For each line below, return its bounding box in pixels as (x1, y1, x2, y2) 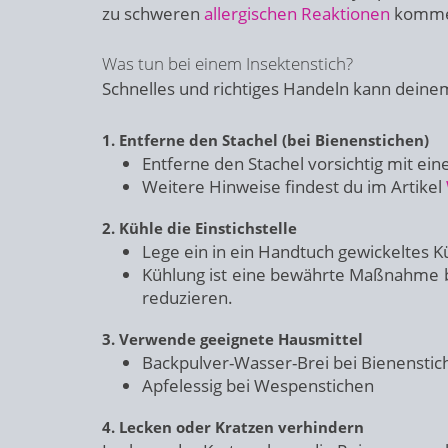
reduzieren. (142, 286, 233, 309)
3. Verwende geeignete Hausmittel (102, 329, 363, 349)
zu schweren (102, 2, 204, 25)
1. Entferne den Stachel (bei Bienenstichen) (102, 130, 429, 150)
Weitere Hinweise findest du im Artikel (142, 175, 446, 198)
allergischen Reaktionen (204, 2, 390, 25)
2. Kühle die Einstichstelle (102, 218, 297, 238)
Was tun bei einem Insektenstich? (102, 52, 353, 75)
